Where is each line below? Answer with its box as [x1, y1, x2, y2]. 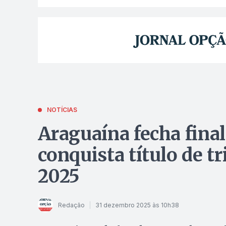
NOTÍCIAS [46, 106, 77, 114]
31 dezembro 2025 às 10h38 [95, 201, 179, 209]
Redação [58, 201, 85, 209]
